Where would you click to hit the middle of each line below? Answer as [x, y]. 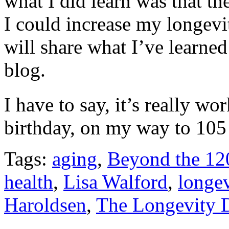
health [29, 181]
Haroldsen [45, 204]
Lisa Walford [116, 181]
